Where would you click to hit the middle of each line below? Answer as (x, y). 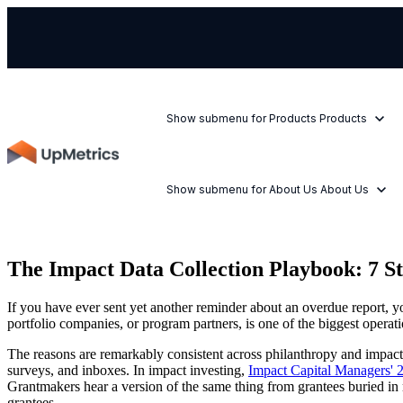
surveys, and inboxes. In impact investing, (128, 370)
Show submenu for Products (242, 118)
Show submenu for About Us (242, 189)
